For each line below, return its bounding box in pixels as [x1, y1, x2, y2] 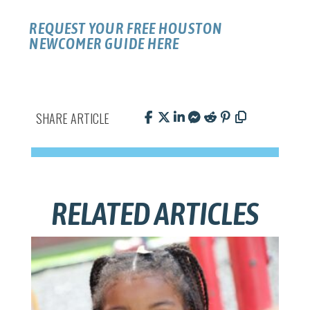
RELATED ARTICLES [51, 196, 259, 232]
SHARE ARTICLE [36, 109, 110, 127]
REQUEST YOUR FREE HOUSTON [29, 19, 222, 37]
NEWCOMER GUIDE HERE [29, 34, 180, 53]
